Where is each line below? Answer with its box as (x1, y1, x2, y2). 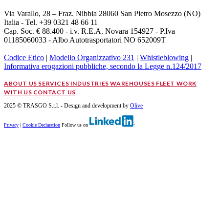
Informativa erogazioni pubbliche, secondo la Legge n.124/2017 (4, 62, 201, 70)
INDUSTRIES (70, 79, 110, 87)
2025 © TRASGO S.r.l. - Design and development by (4, 102, 130, 109)
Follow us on (62, 122, 89, 128)
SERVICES (38, 79, 70, 87)
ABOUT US (4, 79, 39, 87)
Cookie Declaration (22, 122, 60, 128)
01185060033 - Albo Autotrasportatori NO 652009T (4, 35, 166, 44)
